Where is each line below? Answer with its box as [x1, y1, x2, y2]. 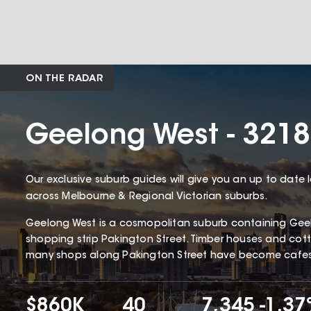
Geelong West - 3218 [26, 123, 310, 151]
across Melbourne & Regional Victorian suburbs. [26, 192, 271, 202]
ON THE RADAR [26, 74, 103, 85]
